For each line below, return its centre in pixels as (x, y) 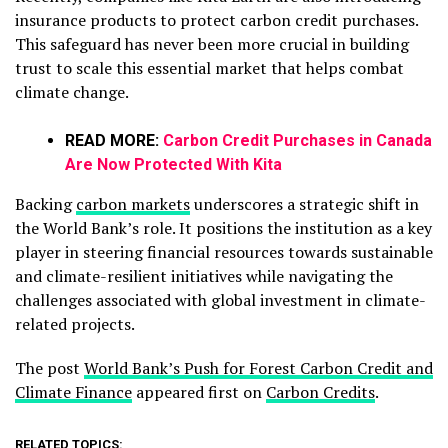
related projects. (75, 323)
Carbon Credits (320, 391)
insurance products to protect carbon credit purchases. (216, 19)
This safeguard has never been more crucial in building (212, 43)
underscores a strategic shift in (304, 203)
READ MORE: (114, 140)
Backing (45, 203)
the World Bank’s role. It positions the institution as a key (223, 227)
